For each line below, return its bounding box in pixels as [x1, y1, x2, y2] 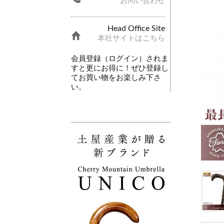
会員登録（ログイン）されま [71, 55, 168, 62]
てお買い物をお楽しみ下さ [71, 74, 161, 81]
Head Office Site [107, 24, 165, 32]
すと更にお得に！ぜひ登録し [71, 64, 168, 72]
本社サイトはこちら [97, 34, 165, 42]
